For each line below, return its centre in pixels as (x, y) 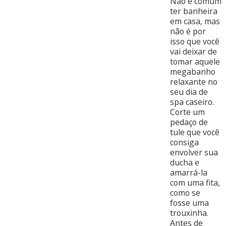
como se (185, 193)
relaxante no (193, 82)
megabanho (192, 72)
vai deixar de (193, 52)
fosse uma (189, 203)
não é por (188, 32)
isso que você (194, 42)
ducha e (184, 163)
